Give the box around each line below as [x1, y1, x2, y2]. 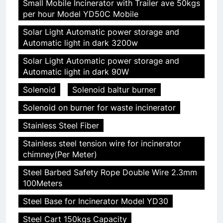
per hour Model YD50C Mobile [23, 8, 138, 19]
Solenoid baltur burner [72, 84, 156, 95]
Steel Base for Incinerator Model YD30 [23, 196, 168, 206]
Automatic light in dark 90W [23, 66, 129, 77]
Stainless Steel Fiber [23, 120, 99, 130]
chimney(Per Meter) [23, 149, 97, 159]
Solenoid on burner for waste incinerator [23, 102, 176, 112]
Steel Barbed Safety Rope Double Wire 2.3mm [23, 167, 197, 177]
